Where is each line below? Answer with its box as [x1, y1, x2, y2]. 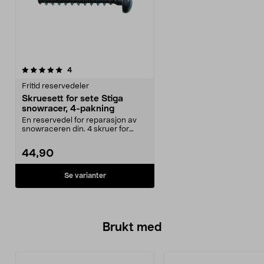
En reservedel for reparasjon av [22, 117, 137, 124]
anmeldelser [71, 66, 113, 73]
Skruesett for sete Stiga [22, 94, 123, 103]
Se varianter [64, 172, 106, 179]
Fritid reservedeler [22, 82, 89, 90]
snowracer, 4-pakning [22, 104, 114, 113]
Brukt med [102, 222, 162, 233]
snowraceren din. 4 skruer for [22, 126, 129, 133]
